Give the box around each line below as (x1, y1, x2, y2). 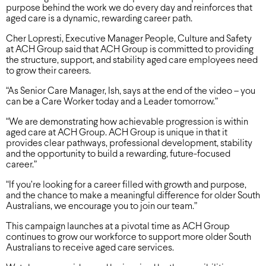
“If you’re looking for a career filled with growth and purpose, (6, 180, 246, 189)
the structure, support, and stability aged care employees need (6, 55, 258, 65)
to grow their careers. (6, 66, 91, 75)
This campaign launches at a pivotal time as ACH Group (6, 221, 230, 231)
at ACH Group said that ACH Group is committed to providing (6, 45, 254, 54)
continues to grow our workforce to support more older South (6, 232, 251, 242)
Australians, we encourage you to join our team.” (6, 201, 197, 211)
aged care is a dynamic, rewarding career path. (6, 14, 192, 23)
